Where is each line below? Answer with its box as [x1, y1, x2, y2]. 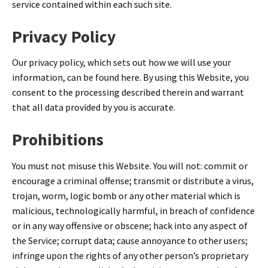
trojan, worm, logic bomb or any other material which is [12, 189, 240, 202]
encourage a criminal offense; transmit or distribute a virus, [12, 174, 254, 187]
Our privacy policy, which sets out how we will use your [12, 56, 231, 69]
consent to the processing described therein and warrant [12, 86, 244, 99]
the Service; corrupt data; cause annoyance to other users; [12, 234, 248, 246]
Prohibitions [12, 129, 103, 151]
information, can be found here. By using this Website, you [12, 71, 249, 84]
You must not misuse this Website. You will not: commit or [12, 159, 248, 172]
